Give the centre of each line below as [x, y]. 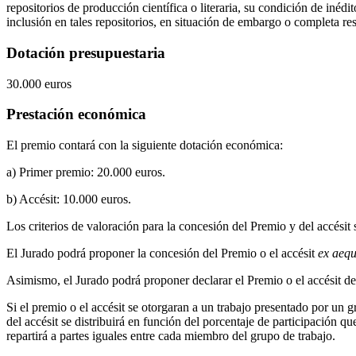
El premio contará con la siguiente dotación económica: [145, 145]
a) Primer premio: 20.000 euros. [86, 172]
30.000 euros [39, 83]
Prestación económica [76, 114]
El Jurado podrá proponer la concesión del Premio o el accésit [162, 253]
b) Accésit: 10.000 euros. [69, 199]
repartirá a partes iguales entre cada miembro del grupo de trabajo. [171, 335]
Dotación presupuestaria [86, 52]
